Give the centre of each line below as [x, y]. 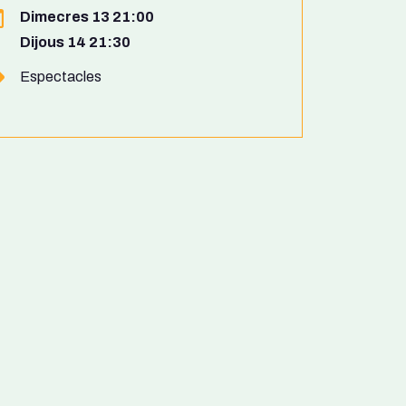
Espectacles [61, 76]
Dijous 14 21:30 [75, 43]
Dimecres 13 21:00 [87, 16]
